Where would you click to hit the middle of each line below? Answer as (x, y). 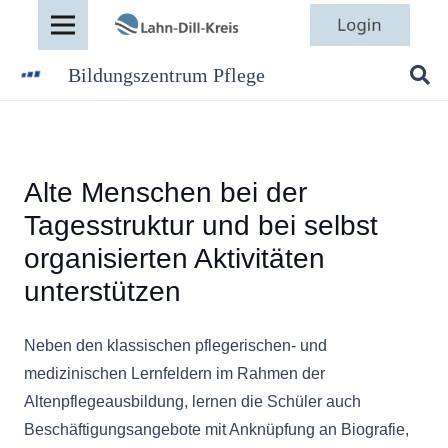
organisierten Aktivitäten (174, 258)
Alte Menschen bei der (165, 192)
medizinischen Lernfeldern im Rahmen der (174, 373)
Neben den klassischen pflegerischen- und (175, 345)
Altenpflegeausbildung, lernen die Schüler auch (192, 401)
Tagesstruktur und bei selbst (201, 225)
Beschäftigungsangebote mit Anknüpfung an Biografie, (216, 429)
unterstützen (102, 291)
